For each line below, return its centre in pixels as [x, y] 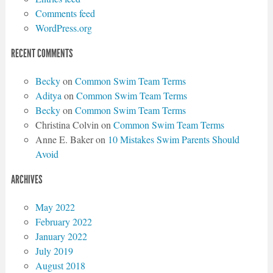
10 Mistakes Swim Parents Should [173, 139]
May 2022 [55, 207]
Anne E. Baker [64, 139]
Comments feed [65, 13]
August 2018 [60, 265]
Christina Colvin [67, 124]
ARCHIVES [27, 179]
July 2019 [54, 250]
